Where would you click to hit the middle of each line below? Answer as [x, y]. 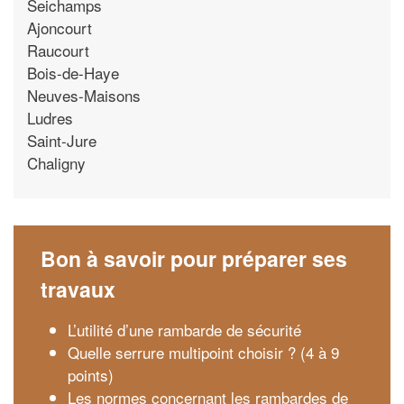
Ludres [50, 117]
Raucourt [58, 50]
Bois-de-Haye [73, 72]
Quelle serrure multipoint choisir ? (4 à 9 [203, 352]
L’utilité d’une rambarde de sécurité [187, 330]
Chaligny [56, 162]
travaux [78, 289]
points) [91, 375]
